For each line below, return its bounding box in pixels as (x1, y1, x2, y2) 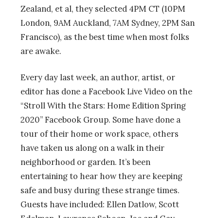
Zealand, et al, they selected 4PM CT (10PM (20, 3, 185, 14)
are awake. (20, 45, 61, 56)
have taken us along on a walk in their (20, 142, 164, 153)
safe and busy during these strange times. (20, 184, 180, 196)
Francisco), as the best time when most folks (20, 31, 189, 42)
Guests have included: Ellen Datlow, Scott (20, 199, 179, 210)
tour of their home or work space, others (20, 128, 179, 139)
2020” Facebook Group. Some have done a (20, 114, 181, 125)
